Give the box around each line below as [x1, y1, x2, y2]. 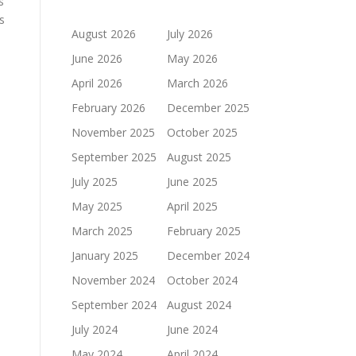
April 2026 [72, 75, 122, 91]
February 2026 [72, 99, 145, 115]
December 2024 [167, 247, 250, 263]
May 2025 [72, 198, 122, 214]
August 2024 [167, 296, 231, 312]
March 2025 [72, 222, 133, 238]
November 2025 [72, 124, 155, 140]
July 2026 [167, 25, 213, 41]
